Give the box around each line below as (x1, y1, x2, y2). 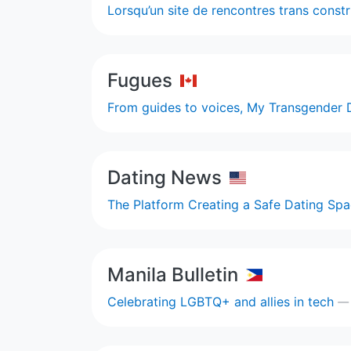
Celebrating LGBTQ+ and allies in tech (107, 293, 338, 309)
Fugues (107, 68, 172, 92)
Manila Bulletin (107, 262, 238, 286)
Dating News (107, 165, 222, 189)
